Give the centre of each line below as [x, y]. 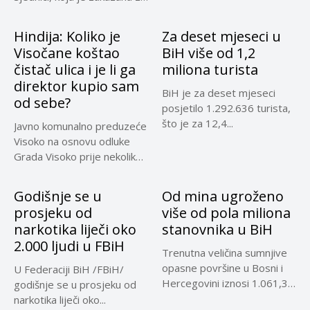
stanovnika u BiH [217, 229]
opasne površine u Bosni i [222, 267]
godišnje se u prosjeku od [75, 284]
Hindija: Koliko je [67, 36]
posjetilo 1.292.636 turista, [226, 108]
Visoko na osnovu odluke [72, 141]
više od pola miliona [226, 212]
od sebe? [42, 102]
